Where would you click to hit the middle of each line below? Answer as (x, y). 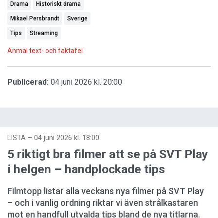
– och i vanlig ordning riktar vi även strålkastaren (103, 202)
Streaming (44, 33)
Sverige (77, 18)
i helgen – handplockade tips (86, 169)
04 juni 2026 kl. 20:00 (86, 82)
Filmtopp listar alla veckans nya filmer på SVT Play (106, 191)
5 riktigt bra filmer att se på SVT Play (108, 154)
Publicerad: (28, 82)
